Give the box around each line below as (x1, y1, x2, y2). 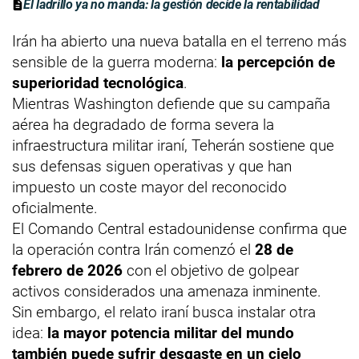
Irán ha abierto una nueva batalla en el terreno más (12, 31, 347, 50)
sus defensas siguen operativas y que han (12, 156, 292, 175)
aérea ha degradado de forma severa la (12, 115, 274, 134)
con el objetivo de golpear (123, 260, 299, 280)
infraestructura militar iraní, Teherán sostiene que (12, 135, 334, 155)
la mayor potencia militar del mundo (47, 323, 294, 342)
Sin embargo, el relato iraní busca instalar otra (12, 302, 316, 321)
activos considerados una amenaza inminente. (12, 281, 321, 301)
